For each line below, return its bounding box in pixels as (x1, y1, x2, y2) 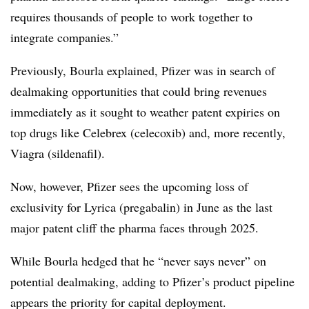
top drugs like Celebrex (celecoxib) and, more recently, (10, 123, 286, 141)
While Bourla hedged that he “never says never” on (10, 252, 266, 269)
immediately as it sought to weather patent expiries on (10, 103, 280, 120)
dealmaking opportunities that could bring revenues (10, 82, 267, 99)
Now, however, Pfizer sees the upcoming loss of (10, 177, 248, 195)
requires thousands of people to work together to (10, 8, 252, 25)
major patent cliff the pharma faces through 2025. (10, 219, 263, 236)
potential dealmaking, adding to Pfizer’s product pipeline (10, 272, 295, 290)
